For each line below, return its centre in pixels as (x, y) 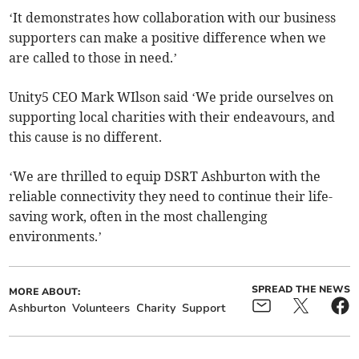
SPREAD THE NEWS (301, 290)
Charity (156, 309)
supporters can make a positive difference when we (168, 38)
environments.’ (56, 237)
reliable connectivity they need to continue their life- (171, 197)
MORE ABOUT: (45, 292)
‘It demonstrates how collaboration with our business (173, 18)
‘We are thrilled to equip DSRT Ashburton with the (165, 177)
